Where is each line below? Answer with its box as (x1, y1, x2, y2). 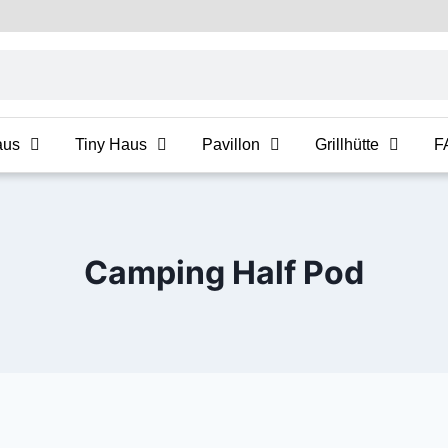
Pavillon (202, 136, 260, 153)
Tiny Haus (75, 136, 147, 153)
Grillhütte (315, 136, 379, 153)
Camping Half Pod (84, 253, 364, 292)
